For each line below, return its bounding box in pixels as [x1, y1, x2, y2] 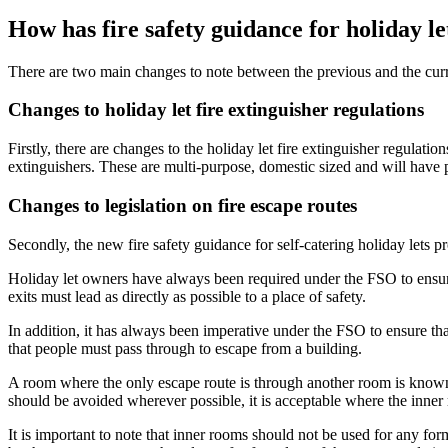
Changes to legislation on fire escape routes [8, 194, 357, 216]
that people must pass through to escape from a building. [8, 339, 362, 357]
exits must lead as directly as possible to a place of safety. [8, 287, 366, 305]
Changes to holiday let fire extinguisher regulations [8, 99, 424, 121]
